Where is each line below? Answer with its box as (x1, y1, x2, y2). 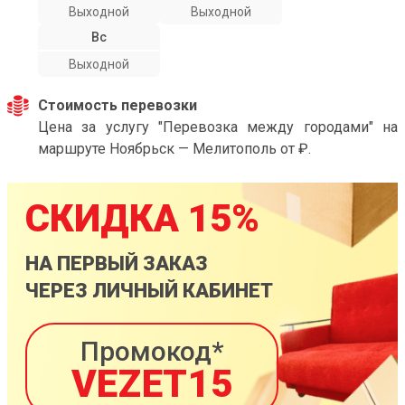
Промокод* (80, 335, 224, 367)
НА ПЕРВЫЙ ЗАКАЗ (25, 252, 208, 275)
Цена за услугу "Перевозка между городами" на (38, 118, 398, 136)
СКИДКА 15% (25, 196, 259, 240)
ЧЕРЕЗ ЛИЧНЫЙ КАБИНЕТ (25, 279, 273, 302)
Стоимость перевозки (38, 97, 197, 114)
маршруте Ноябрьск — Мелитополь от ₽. (38, 140, 311, 157)
